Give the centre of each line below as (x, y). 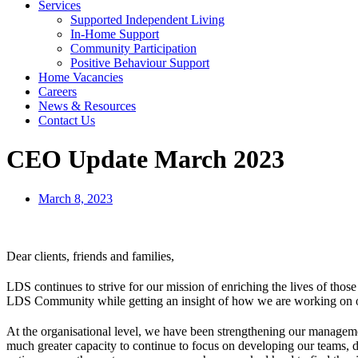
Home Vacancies (81, 77)
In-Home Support (115, 34)
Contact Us (67, 120)
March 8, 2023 (76, 198)
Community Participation (133, 48)
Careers (58, 91)
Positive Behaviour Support (140, 63)
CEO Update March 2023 (145, 159)
